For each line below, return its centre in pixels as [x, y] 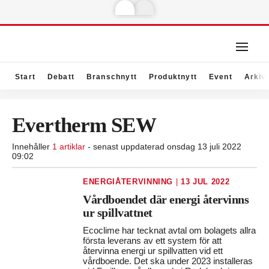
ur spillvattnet [118, 213]
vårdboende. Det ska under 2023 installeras [168, 261]
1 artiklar [69, 147]
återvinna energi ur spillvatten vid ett [153, 251]
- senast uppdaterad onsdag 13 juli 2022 [163, 147]
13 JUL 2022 [205, 182]
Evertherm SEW [84, 125]
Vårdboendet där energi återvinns [166, 199]
